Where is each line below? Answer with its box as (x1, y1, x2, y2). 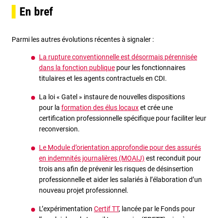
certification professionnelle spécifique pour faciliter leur (39, 114, 206, 123)
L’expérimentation (39, 205, 94, 213)
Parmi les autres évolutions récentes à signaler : (12, 35, 154, 43)
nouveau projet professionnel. (39, 186, 130, 195)
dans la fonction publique (39, 64, 115, 72)
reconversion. (39, 125, 81, 133)
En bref (19, 4, 53, 18)
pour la (39, 104, 61, 112)
